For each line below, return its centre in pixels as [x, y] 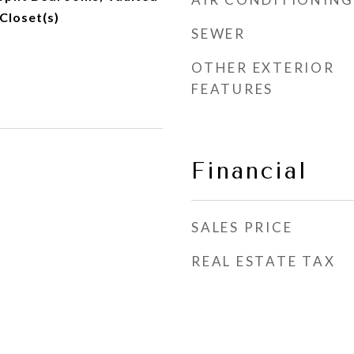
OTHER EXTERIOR [263, 68]
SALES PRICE [242, 227]
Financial [250, 171]
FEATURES [232, 89]
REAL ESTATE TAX [264, 261]
